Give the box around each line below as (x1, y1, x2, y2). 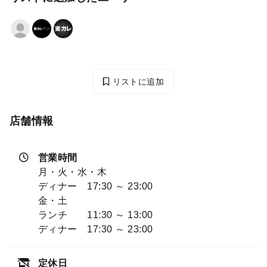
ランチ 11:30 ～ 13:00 (38, 210, 153, 221)
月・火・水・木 (38, 167, 107, 178)
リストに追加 (110, 77, 164, 87)
